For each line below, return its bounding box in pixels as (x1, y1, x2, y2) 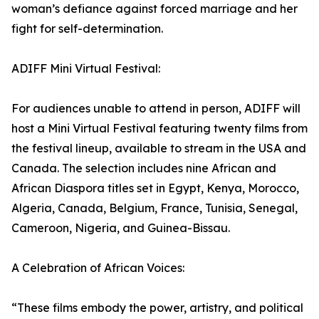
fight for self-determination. (11, 21, 163, 36)
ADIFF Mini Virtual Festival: (11, 61, 160, 76)
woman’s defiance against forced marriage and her (11, 1, 298, 16)
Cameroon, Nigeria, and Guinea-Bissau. (11, 221, 230, 236)
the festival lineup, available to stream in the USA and (11, 141, 306, 156)
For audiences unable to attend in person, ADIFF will (11, 101, 300, 116)
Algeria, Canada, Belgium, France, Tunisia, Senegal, (11, 201, 298, 216)
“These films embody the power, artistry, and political (11, 300, 303, 315)
